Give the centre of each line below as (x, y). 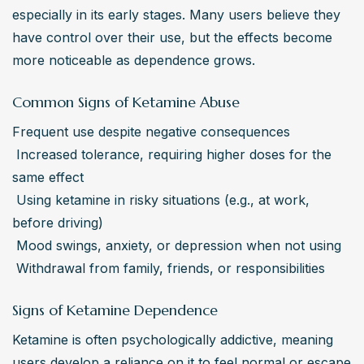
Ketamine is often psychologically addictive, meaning (173, 340)
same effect (48, 178)
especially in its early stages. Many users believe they (176, 15)
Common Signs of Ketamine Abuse (126, 102)
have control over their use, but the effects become (172, 38)
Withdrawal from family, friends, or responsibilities (171, 269)
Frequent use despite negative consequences (151, 132)
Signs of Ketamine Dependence (115, 310)
